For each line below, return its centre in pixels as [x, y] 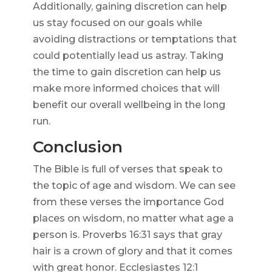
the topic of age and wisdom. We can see [134, 186]
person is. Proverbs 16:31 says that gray [127, 235]
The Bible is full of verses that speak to [127, 169]
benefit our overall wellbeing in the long [129, 105]
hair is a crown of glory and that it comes [132, 251]
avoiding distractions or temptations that [134, 39]
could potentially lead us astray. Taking [128, 56]
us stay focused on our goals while [117, 23]
